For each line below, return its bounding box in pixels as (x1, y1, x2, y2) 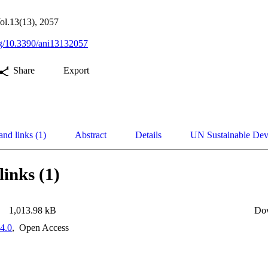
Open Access (17, 223, 69, 233)
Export (63, 65, 89, 76)
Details (135, 130, 162, 141)
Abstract (75, 130, 106, 141)
